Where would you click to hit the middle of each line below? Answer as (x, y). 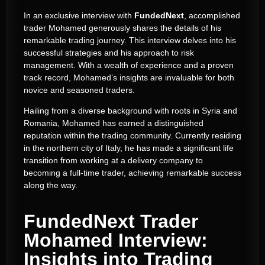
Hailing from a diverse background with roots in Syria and (130, 110)
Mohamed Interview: (116, 240)
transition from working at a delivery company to (113, 160)
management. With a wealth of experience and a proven (129, 65)
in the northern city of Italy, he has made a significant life (129, 148)
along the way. (51, 185)
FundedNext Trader (111, 222)
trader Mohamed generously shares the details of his (122, 28)
